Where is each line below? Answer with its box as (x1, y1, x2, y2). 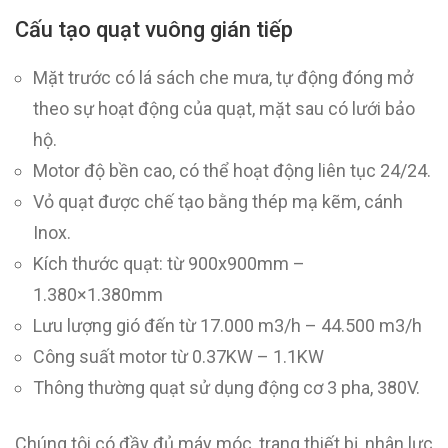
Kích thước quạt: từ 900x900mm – (33, 253, 305, 274)
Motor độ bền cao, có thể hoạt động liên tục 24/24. (33, 160, 431, 181)
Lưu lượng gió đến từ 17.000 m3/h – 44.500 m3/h (33, 315, 422, 336)
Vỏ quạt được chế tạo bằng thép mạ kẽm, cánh (33, 191, 403, 212)
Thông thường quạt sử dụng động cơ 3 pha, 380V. (33, 377, 420, 398)
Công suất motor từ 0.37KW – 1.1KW (33, 346, 324, 367)
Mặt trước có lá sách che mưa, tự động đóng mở (33, 67, 413, 88)
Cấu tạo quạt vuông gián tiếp (15, 17, 293, 42)
